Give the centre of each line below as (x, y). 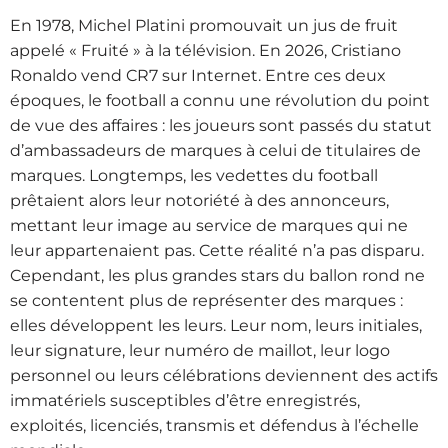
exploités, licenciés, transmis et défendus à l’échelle (214, 425)
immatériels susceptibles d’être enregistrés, (185, 400)
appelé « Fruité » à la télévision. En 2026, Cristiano (205, 50)
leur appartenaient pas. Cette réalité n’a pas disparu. (217, 250)
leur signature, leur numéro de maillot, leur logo (200, 350)
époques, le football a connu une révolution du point (220, 100)
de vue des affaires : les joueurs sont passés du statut (221, 125)
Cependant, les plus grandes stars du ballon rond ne (217, 275)
